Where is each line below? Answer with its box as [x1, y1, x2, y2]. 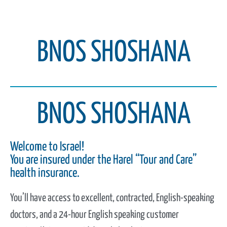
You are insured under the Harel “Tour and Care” [10, 154, 197, 166]
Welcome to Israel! [10, 141, 84, 153]
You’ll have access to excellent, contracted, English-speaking [10, 193, 214, 203]
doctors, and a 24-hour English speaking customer [10, 210, 179, 220]
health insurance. [10, 167, 80, 179]
